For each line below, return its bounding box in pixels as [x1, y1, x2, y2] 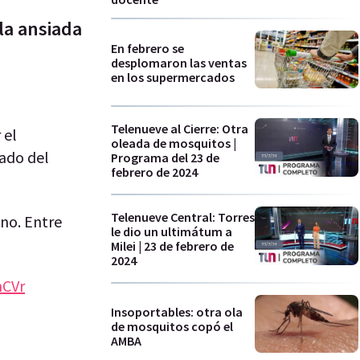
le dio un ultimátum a [111, 223, 232, 239]
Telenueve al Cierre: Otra [111, 121, 248, 137]
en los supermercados [111, 68, 235, 85]
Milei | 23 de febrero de [111, 237, 234, 254]
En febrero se [111, 39, 184, 56]
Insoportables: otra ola [111, 304, 243, 321]
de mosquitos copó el [111, 318, 233, 335]
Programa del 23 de [111, 149, 219, 166]
